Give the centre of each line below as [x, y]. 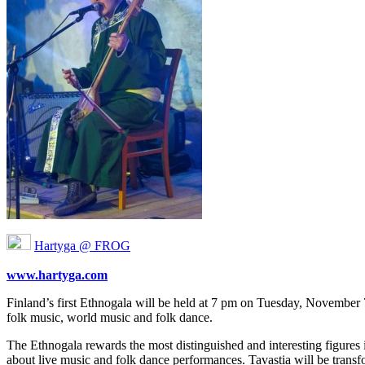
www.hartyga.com [57, 275]
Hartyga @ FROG [82, 245]
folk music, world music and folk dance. [110, 317]
